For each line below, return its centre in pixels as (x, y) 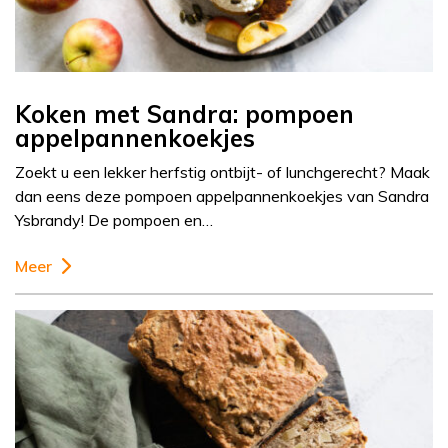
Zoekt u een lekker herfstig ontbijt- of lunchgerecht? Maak (222, 172)
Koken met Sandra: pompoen (184, 114)
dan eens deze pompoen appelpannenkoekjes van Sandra (222, 196)
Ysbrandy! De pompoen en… (114, 220)
